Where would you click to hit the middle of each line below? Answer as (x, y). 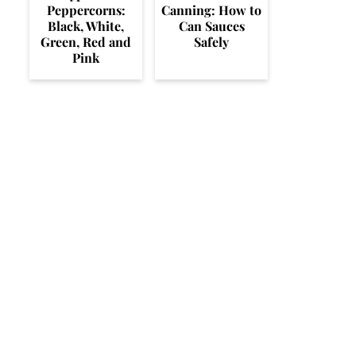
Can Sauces (211, 25)
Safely (211, 41)
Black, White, (86, 25)
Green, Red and (86, 41)
